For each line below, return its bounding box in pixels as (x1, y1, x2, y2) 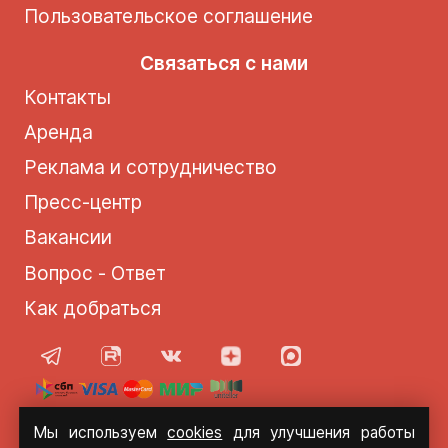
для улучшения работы (222, 422, 415, 442)
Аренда (23, 120, 93, 144)
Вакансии (23, 225, 112, 250)
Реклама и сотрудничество (23, 155, 277, 180)
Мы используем (33, 422, 168, 442)
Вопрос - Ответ (23, 260, 166, 285)
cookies (167, 422, 223, 442)
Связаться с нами (140, 50, 308, 75)
